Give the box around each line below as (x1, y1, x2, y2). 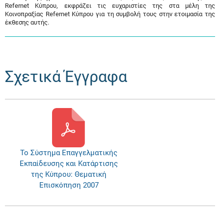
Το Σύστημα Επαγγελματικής (20, 148, 117, 157)
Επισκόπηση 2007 (39, 181, 99, 190)
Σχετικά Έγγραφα (5, 67, 127, 86)
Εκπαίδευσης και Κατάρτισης (20, 159, 118, 168)
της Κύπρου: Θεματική (31, 170, 107, 179)
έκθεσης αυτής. (5, 19, 49, 26)
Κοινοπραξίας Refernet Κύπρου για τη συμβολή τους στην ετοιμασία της (5, 10, 215, 18)
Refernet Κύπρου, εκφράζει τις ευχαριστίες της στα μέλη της (5, 2, 215, 9)
